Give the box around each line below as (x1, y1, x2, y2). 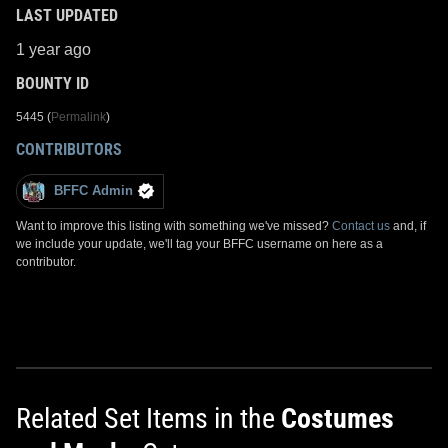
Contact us (332, 218, 390, 233)
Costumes (281, 401, 394, 435)
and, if (390, 218, 426, 233)
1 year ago (16, 40, 91, 58)
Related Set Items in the (16, 401, 281, 435)
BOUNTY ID (16, 73, 89, 93)
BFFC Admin (54, 183, 133, 199)
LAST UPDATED (16, 5, 118, 25)
